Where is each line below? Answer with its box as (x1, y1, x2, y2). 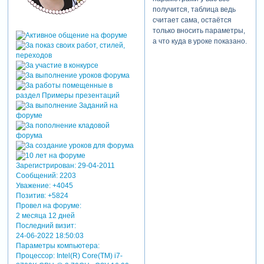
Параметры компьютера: (15, 241, 100, 250)
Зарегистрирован (15, 161, 74, 170)
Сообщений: (15, 171, 58, 180)
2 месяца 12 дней (15, 211, 75, 220)
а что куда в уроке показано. (152, 37, 247, 46)
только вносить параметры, (152, 27, 245, 35)
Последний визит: (15, 221, 76, 230)
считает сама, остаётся (152, 16, 232, 25)
